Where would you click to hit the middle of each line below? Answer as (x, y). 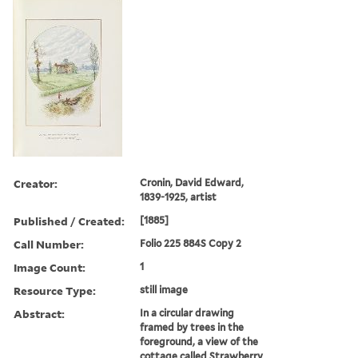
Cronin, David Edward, (192, 182)
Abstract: (39, 313)
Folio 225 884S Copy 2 (191, 243)
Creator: (36, 183)
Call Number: (49, 244)
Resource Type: (55, 290)
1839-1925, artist (179, 197)
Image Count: (50, 267)
